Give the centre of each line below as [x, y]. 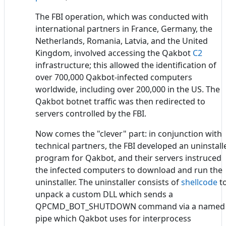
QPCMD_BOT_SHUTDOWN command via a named [130, 206]
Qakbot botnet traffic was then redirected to [120, 101]
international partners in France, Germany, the [124, 29]
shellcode [199, 182]
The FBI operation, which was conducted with [122, 16]
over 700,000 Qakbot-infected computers [114, 77]
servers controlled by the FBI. [91, 113]
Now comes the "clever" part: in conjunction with [129, 133]
